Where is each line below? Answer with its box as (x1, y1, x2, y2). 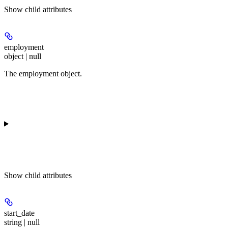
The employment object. (4, 69, 82, 78)
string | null (4, 218, 40, 226)
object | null (4, 52, 41, 61)
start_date (4, 209, 35, 217)
